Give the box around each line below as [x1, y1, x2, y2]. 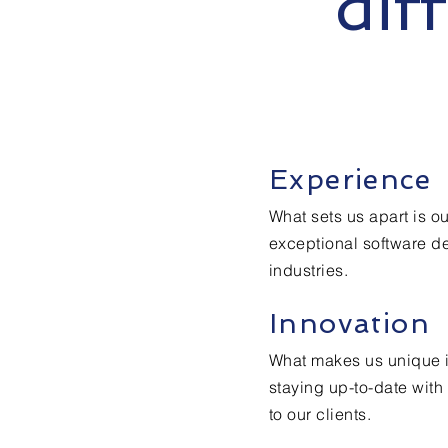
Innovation [269, 307, 430, 340]
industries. [269, 260, 349, 280]
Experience [269, 163, 431, 196]
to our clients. [269, 404, 372, 424]
